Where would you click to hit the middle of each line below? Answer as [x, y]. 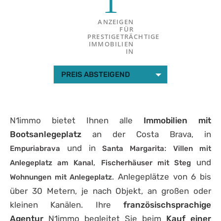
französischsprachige [161, 204]
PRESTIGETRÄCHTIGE [124, 36]
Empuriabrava [35, 148]
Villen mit [192, 148]
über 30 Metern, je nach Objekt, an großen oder [110, 191]
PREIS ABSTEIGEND [96, 74]
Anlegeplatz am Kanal [52, 163]
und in [78, 148]
